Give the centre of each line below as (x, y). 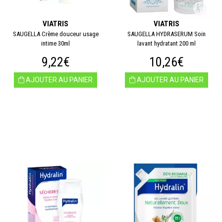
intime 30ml (55, 43)
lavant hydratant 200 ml (166, 43)
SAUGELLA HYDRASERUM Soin (166, 34)
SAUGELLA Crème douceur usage (55, 34)
